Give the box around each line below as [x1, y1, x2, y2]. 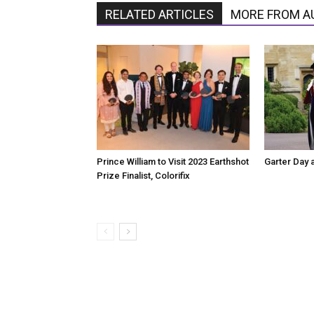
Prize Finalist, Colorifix [97, 170, 190, 181]
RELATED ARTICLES [105, 7, 214, 22]
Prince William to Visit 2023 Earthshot [97, 156, 249, 167]
